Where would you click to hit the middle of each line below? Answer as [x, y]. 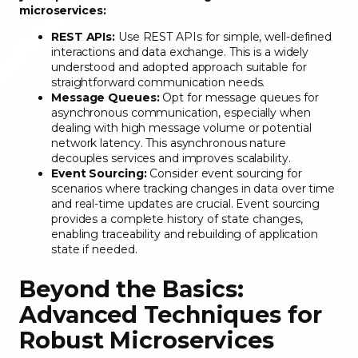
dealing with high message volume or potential [181, 128]
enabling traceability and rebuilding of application [185, 235]
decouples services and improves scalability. [173, 159]
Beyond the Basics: [132, 288]
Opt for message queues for [239, 98]
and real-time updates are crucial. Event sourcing [186, 204]
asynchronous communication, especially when [181, 113]
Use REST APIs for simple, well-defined [224, 37]
